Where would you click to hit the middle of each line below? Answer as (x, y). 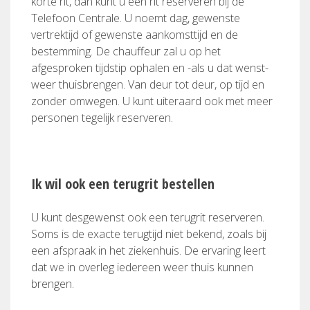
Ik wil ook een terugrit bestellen (123, 184)
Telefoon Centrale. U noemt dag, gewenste (136, 18)
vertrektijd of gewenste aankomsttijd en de (135, 35)
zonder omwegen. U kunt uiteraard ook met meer (152, 101)
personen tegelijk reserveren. (102, 118)
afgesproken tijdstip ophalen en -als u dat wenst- (150, 68)
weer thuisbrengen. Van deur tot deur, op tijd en (148, 84)
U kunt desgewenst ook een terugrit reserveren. (148, 217)
